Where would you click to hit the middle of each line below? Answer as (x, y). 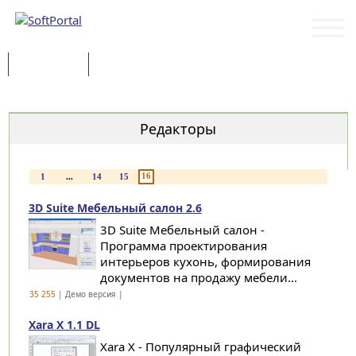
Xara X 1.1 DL (64, 325)
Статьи (122, 66)
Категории (44, 98)
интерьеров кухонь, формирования (205, 261)
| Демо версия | (90, 294)
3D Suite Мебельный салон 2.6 (115, 208)
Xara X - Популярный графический (200, 346)
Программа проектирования (183, 246)
